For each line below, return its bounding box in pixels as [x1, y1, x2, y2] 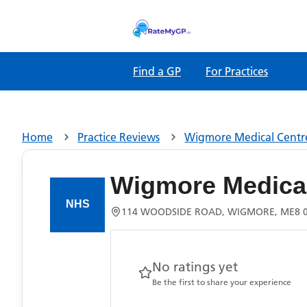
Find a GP [133, 64, 181, 78]
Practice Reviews [77, 130, 160, 144]
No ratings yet [152, 259, 238, 275]
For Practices [206, 64, 268, 78]
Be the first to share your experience [152, 277, 291, 287]
